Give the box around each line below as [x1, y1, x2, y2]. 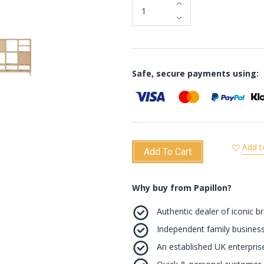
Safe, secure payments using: [132, 67, 259, 79]
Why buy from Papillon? [132, 181, 232, 193]
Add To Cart [144, 146, 192, 157]
